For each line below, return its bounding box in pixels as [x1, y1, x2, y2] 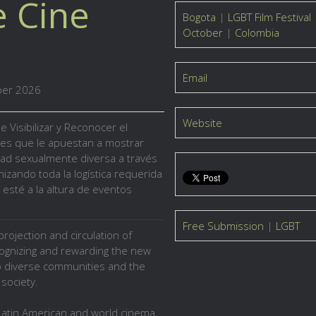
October [182, 25, 223, 39]
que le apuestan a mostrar [12, 135, 144, 150]
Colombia [234, 25, 279, 39]
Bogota [182, 10, 216, 24]
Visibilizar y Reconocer [10, 120, 116, 134]
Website [182, 116, 222, 130]
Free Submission [182, 219, 264, 233]
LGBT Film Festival [227, 10, 311, 24]
